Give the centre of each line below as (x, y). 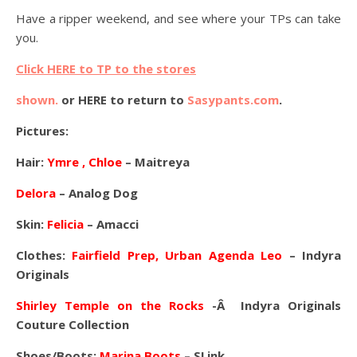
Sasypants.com (233, 100)
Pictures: (42, 131)
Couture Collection (73, 324)
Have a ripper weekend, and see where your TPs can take (178, 18)
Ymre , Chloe (84, 162)
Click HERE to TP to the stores (106, 69)
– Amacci (113, 224)
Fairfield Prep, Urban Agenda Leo (177, 255)
